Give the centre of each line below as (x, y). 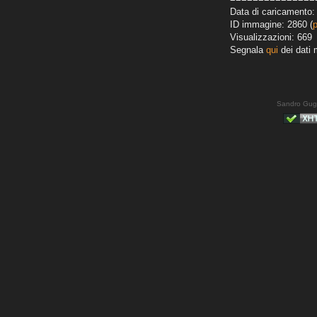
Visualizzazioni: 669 (271, 38)
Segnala (248, 50)
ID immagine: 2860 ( (271, 25)
